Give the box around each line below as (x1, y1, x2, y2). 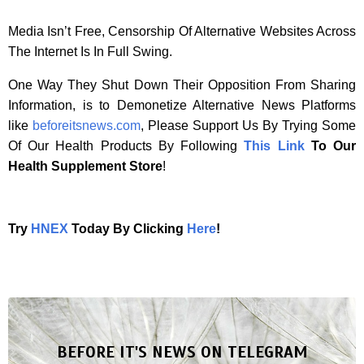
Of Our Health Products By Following (8, 139, 245, 154)
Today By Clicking (68, 222, 187, 236)
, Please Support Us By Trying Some (141, 119, 356, 133)
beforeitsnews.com (32, 119, 141, 133)
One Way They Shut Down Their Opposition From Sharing (8, 78, 356, 93)
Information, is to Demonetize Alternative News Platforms (8, 98, 356, 113)
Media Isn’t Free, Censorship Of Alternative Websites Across (8, 24, 356, 39)
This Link (244, 139, 305, 154)
